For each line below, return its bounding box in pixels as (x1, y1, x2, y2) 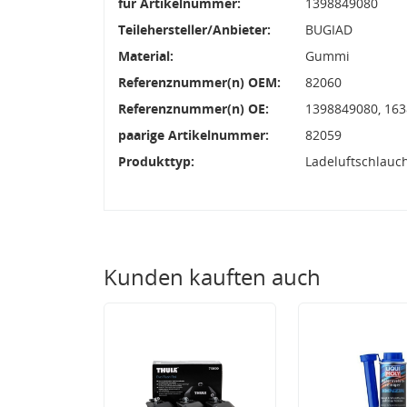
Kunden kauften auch (104, 261, 321, 292)
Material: (118, 46, 174, 65)
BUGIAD (304, 20, 352, 38)
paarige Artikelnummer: (118, 125, 269, 144)
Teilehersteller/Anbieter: (118, 20, 271, 38)
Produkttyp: (118, 152, 194, 170)
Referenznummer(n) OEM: (118, 73, 281, 91)
